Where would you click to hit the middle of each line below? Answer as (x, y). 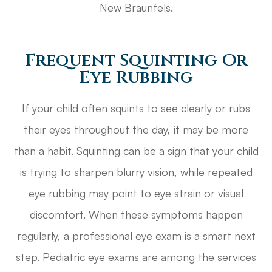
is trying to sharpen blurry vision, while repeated (136, 172)
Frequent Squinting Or (136, 60)
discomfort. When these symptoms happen (136, 214)
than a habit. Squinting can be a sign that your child (136, 150)
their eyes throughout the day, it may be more (136, 129)
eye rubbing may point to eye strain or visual (136, 193)
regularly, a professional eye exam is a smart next (136, 235)
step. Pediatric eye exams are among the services (136, 257)
